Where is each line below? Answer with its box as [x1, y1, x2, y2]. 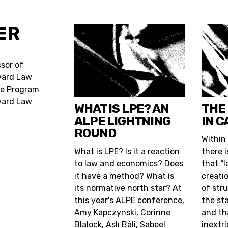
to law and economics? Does [74, 158, 184, 168]
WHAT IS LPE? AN [74, 101, 169, 116]
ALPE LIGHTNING [74, 113, 170, 128]
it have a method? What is [74, 170, 175, 181]
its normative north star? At [74, 183, 182, 193]
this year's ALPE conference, [74, 195, 185, 205]
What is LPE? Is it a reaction [74, 146, 180, 156]
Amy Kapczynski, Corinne [74, 207, 171, 217]
